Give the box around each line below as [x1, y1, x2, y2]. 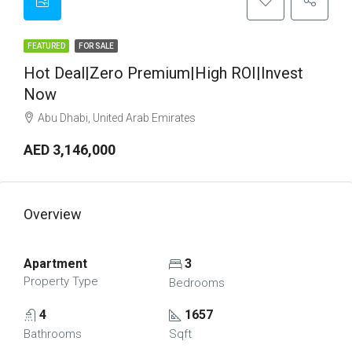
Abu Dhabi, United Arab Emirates [38, 112, 196, 124]
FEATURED [27, 42, 65, 50]
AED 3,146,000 [24, 141, 115, 158]
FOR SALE [79, 42, 114, 50]
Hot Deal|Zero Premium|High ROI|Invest [24, 64, 303, 82]
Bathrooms [24, 327, 82, 341]
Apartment [24, 256, 87, 271]
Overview [24, 206, 82, 222]
